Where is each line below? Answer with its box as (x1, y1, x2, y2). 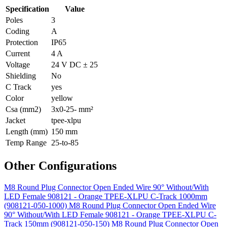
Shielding (6, 71, 36, 80)
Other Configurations (4, 159, 117, 172)
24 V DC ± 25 (51, 60, 98, 69)
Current (6, 49, 30, 58)
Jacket (6, 116, 25, 125)
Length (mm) (6, 127, 48, 136)
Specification (6, 4, 49, 13)
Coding (6, 26, 29, 35)
